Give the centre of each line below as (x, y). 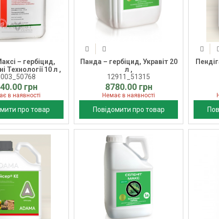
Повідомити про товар (129, 110)
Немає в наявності (129, 96)
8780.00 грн (129, 87)
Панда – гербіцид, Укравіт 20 (129, 62)
